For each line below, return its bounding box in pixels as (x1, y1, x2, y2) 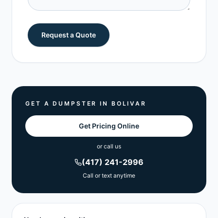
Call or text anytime (83, 172, 135, 179)
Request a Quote (41, 31, 96, 39)
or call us (97, 143, 121, 150)
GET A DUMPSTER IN (25, 100, 111, 107)
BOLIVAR (111, 100, 147, 107)
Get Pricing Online (79, 122, 139, 130)
